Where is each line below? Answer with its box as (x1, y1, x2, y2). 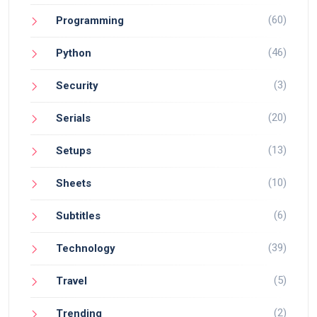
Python (56, 46, 91, 59)
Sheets (56, 176, 91, 190)
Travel (56, 274, 87, 287)
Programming (56, 13, 124, 27)
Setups (56, 144, 91, 157)
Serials (56, 111, 91, 125)
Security (56, 79, 98, 92)
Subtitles (56, 209, 100, 222)
